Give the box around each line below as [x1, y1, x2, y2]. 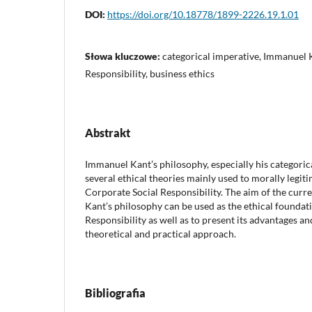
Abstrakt [85, 125, 130, 139]
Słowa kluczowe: [85, 49, 162, 62]
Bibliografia [85, 286, 146, 299]
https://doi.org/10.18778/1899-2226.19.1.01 [107, 8, 299, 20]
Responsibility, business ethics [85, 67, 214, 79]
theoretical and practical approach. [85, 227, 236, 240]
